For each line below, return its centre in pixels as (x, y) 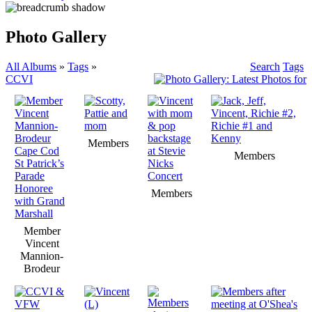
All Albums (31, 66)
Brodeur (42, 268)
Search (265, 66)
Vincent (42, 243)
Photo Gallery (56, 37)
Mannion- (42, 256)
